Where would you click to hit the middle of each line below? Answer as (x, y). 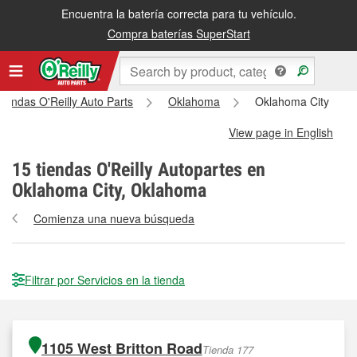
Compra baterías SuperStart (178, 33)
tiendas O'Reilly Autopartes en (148, 170)
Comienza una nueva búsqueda (114, 218)
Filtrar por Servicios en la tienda (105, 280)
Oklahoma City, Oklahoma (109, 190)
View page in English (281, 132)
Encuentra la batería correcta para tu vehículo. (178, 14)
